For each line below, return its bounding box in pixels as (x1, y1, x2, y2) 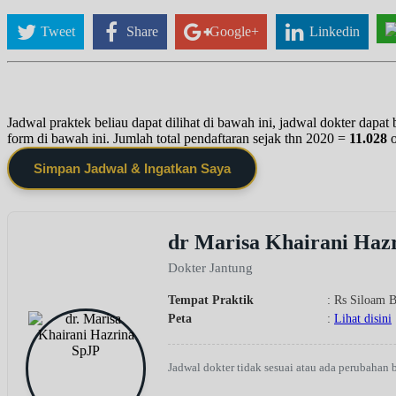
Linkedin (309, 23, 361, 39)
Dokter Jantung (168, 260, 253, 275)
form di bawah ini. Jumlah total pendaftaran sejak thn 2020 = (7, 130, 349, 146)
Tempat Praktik (168, 293, 254, 307)
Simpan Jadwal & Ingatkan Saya (34, 160, 231, 176)
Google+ (209, 23, 259, 39)
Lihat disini (334, 311, 392, 325)
